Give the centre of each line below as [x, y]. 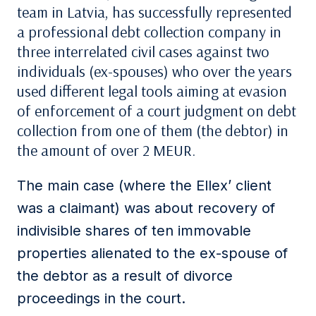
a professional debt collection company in [149, 32]
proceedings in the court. [101, 298]
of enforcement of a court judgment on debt [157, 111]
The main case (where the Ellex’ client [144, 186]
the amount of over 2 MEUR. [106, 150]
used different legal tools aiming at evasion [152, 91]
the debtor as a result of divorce [125, 276]
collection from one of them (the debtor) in [153, 130]
